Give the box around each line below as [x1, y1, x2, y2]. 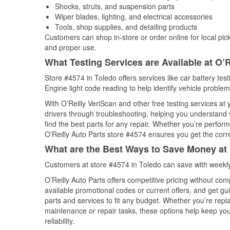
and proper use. [45, 42, 97, 52]
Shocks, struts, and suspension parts [55, 1, 175, 11]
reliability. [45, 216, 74, 226]
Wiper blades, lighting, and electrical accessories [55, 11, 213, 22]
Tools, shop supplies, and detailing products [55, 22, 197, 32]
